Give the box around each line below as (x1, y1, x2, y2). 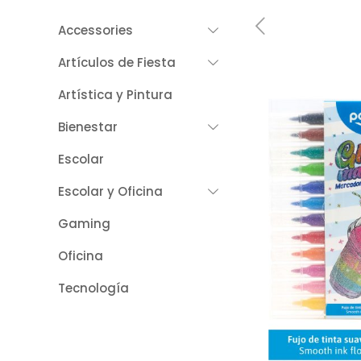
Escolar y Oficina (58, 183, 163, 200)
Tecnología (58, 280, 129, 297)
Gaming (58, 215, 110, 232)
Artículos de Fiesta (58, 54, 176, 71)
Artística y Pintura (58, 86, 172, 103)
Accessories (58, 22, 133, 39)
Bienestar (58, 118, 118, 135)
